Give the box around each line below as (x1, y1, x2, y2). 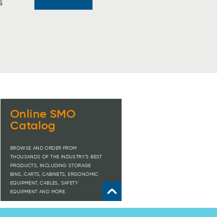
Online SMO (10, 108, 76, 120)
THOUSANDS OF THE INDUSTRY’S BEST (10, 154, 102, 159)
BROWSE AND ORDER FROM (10, 145, 77, 151)
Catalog (10, 120, 56, 132)
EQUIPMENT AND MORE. (10, 189, 66, 194)
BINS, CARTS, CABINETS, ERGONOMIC (10, 171, 98, 177)
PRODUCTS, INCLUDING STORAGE (10, 163, 91, 168)
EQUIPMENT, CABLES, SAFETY (10, 180, 78, 186)
